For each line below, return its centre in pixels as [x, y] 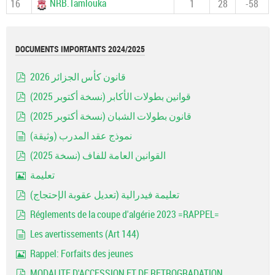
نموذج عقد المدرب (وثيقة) [81, 136]
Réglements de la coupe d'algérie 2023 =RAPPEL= [125, 215]
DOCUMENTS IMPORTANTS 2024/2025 [80, 49]
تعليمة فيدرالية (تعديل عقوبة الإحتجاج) [105, 195]
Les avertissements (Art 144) [85, 234]
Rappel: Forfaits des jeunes [82, 254]
